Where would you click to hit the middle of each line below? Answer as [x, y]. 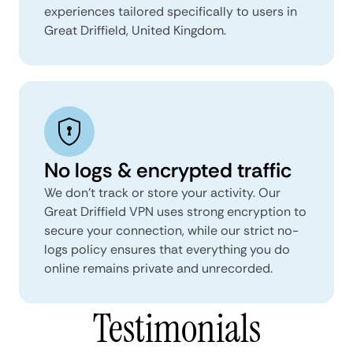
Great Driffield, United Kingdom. [135, 30]
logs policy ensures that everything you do [167, 249]
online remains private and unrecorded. [158, 268]
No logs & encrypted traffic [168, 170]
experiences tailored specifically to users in [171, 11]
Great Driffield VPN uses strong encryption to [175, 211]
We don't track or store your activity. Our [162, 192]
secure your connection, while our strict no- [171, 230]
